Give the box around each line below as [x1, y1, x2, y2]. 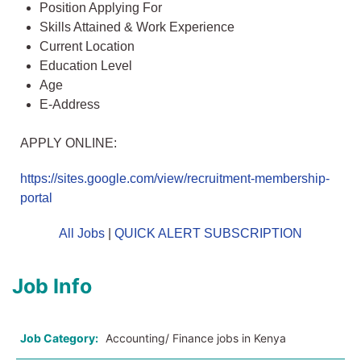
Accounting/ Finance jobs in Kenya [106, 331, 286, 346]
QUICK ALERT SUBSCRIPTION [114, 226, 302, 241]
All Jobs [59, 226, 105, 241]
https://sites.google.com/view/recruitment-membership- [20, 172, 330, 186]
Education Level [39, 59, 132, 73]
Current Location [39, 39, 135, 54]
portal [20, 191, 52, 205]
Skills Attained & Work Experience [39, 20, 234, 35]
